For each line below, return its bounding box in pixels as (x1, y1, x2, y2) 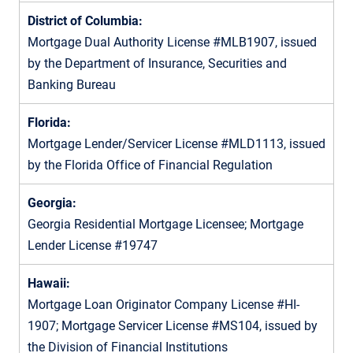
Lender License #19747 (28, 237, 158, 253)
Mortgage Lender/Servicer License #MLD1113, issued (28, 136, 325, 151)
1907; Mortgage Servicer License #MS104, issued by (28, 318, 318, 333)
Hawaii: (28, 275, 70, 291)
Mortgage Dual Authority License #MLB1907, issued (28, 34, 317, 50)
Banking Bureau (28, 76, 116, 92)
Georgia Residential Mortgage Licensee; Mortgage (28, 216, 303, 232)
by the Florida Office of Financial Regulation (28, 157, 273, 173)
